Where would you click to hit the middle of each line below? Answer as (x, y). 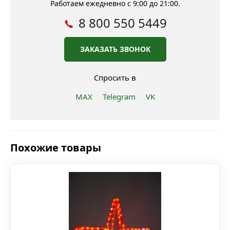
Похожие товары (56, 148)
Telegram (119, 97)
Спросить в (115, 78)
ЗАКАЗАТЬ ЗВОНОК (115, 49)
